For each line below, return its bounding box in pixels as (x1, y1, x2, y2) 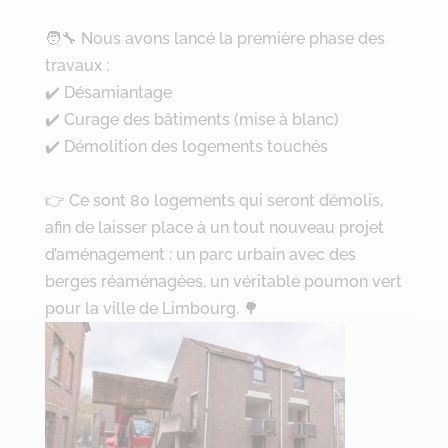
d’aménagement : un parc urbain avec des (44, 244, 356, 264)
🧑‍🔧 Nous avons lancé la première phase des (44, 28, 385, 48)
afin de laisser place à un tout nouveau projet (44, 217, 384, 237)
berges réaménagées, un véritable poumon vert (44, 271, 402, 291)
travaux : (44, 55, 109, 75)
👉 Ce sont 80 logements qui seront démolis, (44, 190, 383, 210)
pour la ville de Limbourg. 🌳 (44, 298, 259, 318)
